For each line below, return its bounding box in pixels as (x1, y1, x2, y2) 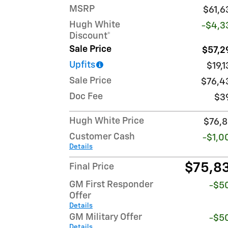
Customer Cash (69, 132, 135, 142)
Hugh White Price (69, 117, 144, 126)
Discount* (69, 32, 111, 41)
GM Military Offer (69, 213, 142, 222)
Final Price (69, 162, 114, 172)
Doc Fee (69, 92, 103, 102)
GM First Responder (69, 180, 153, 190)
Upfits (69, 61, 95, 70)
